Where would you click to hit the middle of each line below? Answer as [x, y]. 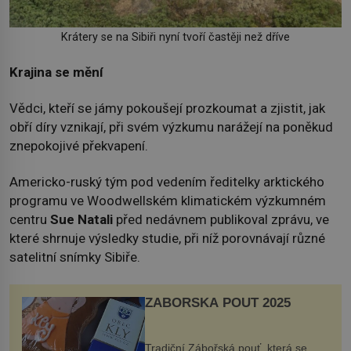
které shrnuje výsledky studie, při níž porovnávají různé [167, 239]
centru [30, 220]
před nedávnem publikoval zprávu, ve [221, 220]
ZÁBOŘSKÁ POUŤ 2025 [217, 302]
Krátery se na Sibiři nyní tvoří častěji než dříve [175, 38]
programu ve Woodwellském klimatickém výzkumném [168, 201]
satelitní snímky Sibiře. [75, 257]
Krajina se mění [56, 72]
